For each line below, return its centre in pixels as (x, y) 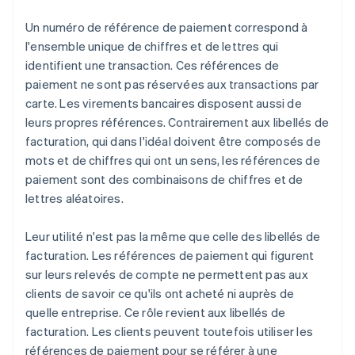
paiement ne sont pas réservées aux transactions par (172, 84)
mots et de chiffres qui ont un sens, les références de (173, 160)
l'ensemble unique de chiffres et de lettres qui (152, 46)
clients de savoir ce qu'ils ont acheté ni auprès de (160, 294)
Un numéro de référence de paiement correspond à (167, 27)
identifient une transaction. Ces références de (153, 65)
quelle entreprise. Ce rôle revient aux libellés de (156, 313)
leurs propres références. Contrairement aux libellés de (177, 122)
